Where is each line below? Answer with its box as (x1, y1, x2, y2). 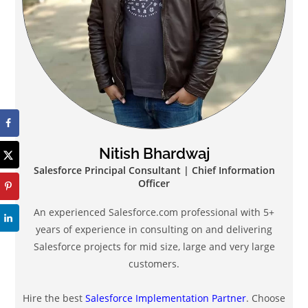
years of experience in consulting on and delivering (36, 222, 272, 236)
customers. (129, 256, 179, 270)
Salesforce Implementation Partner (85, 291, 246, 305)
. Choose (246, 291, 285, 305)
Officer (138, 176, 170, 190)
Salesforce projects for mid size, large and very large (33, 239, 275, 253)
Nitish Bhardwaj (98, 144, 210, 162)
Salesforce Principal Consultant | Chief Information (33, 163, 275, 177)
